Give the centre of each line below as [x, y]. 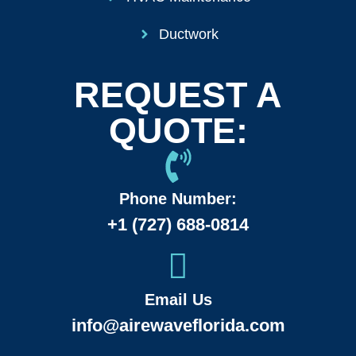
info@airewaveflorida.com [178, 325]
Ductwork [189, 34]
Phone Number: [178, 198]
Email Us [178, 299]
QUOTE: [178, 130]
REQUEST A [178, 95]
